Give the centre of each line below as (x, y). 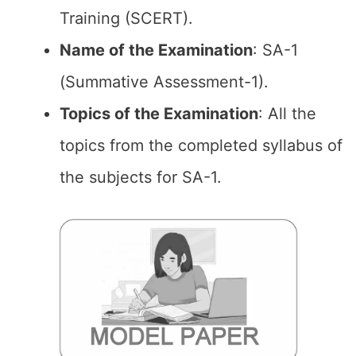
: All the (287, 114)
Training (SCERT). (126, 18)
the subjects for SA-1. (141, 177)
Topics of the (112, 114)
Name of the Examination (156, 50)
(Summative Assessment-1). (164, 82)
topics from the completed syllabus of (201, 145)
